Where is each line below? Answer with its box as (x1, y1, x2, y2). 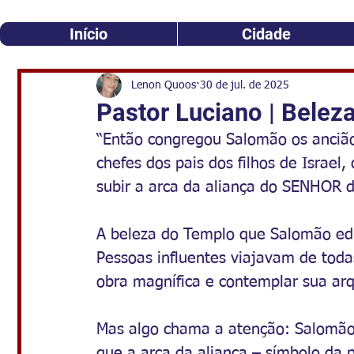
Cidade (241, 24, 291, 43)
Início (70, 24, 107, 43)
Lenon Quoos (131, 79, 196, 91)
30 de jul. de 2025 (200, 79, 289, 91)
